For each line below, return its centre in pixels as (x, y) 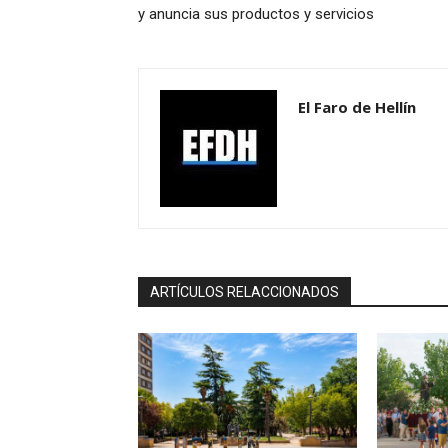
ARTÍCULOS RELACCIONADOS (244, 292)
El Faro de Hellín (357, 107)
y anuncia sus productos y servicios (256, 14)
